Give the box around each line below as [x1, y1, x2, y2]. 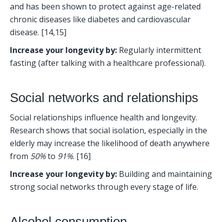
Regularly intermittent [117, 45, 201, 56]
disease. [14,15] [10, 27, 66, 38]
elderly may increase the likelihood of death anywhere [10, 138, 210, 149]
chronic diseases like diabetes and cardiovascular [10, 14, 191, 25]
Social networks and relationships [10, 90, 198, 106]
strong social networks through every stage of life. [10, 181, 200, 193]
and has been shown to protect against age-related [10, 1, 201, 12]
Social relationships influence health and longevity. [10, 112, 197, 123]
